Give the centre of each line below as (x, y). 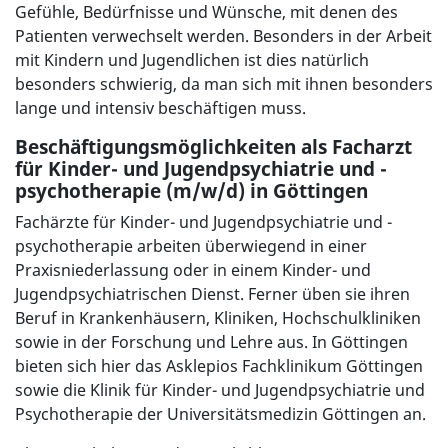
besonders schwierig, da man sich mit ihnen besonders (224, 84)
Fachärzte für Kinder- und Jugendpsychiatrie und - (203, 222)
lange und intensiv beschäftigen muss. (160, 108)
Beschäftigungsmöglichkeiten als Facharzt (213, 147)
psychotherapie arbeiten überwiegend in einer (191, 246)
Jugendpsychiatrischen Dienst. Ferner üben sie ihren (212, 294)
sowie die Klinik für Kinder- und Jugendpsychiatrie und (220, 390)
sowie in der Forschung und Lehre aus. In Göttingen (211, 342)
